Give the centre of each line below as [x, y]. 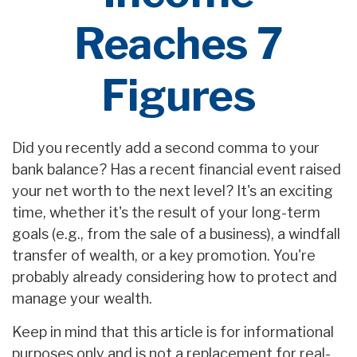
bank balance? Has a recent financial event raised [177, 170]
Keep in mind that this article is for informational [173, 332]
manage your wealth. [82, 299]
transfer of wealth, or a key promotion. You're [164, 256]
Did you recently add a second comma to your [166, 148]
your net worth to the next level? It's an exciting [173, 191]
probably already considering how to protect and [175, 277]
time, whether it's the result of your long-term [166, 213]
